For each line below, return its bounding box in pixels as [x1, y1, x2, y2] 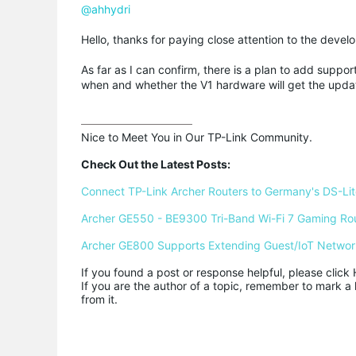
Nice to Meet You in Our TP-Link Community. [81, 130, 312, 144]
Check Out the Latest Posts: [81, 157, 230, 171]
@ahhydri [81, 2, 130, 16]
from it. [81, 292, 118, 306]
